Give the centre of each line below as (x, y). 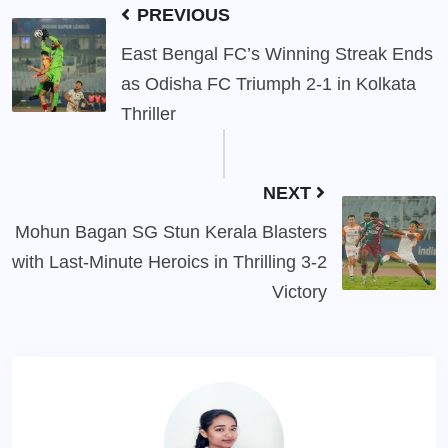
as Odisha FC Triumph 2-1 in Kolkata (268, 84)
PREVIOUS (181, 15)
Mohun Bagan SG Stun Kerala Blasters (171, 232)
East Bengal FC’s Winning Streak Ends (277, 54)
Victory (299, 292)
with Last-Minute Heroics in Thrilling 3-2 (169, 262)
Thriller (148, 114)
